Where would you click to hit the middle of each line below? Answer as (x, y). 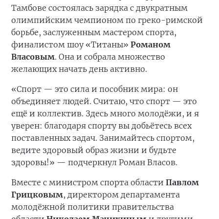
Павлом (182, 183)
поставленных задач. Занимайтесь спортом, (103, 138)
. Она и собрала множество (110, 57)
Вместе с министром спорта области (88, 183)
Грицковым (37, 195)
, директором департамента (121, 195)
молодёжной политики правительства (93, 207)
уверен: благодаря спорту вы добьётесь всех (101, 126)
